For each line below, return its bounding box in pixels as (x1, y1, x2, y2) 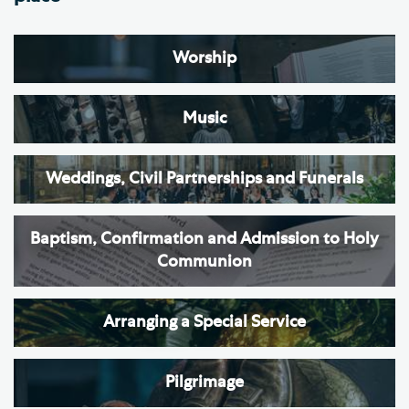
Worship (173, 49, 236, 67)
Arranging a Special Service (103, 314, 306, 331)
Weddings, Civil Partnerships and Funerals (46, 170, 363, 187)
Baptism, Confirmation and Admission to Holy (30, 230, 379, 247)
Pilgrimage (165, 374, 244, 392)
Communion (157, 253, 252, 270)
